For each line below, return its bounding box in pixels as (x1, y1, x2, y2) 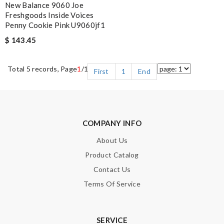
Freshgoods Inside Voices (5, 10, 94, 20)
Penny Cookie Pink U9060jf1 (5, 20, 105, 30)
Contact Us (93, 165, 131, 174)
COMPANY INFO (82, 118, 142, 128)
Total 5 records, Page (7, 64, 77, 73)
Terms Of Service (83, 179, 140, 188)
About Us (96, 136, 128, 145)
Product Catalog (85, 150, 139, 159)
